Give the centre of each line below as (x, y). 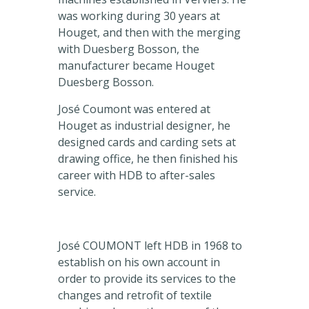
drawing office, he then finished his (148, 159)
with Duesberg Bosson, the (129, 49)
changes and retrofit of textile (135, 296)
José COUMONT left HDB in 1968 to (150, 246)
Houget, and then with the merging (149, 33)
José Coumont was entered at (134, 109)
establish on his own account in (139, 262)
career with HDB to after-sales (137, 176)
